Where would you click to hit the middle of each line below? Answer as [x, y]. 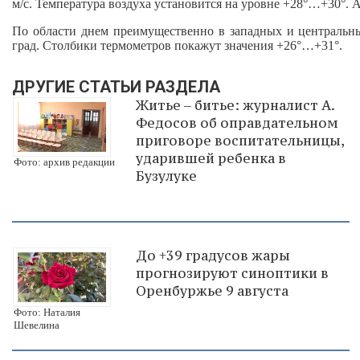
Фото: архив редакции [64, 162]
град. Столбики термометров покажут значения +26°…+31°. [177, 45]
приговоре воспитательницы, [240, 140]
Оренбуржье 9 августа [212, 290]
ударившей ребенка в [211, 158]
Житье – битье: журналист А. [235, 105]
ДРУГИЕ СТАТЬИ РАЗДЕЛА [116, 86]
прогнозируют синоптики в [232, 273]
